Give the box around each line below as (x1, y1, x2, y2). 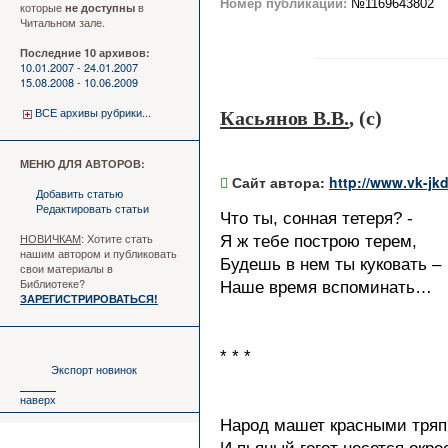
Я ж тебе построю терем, (220, 232, 417, 251)
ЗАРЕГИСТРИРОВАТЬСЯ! (20, 291, 158, 306)
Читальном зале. (20, 14, 105, 30)
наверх (20, 391, 56, 407)
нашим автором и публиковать (20, 245, 177, 261)
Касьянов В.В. (220, 107, 349, 129)
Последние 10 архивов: (20, 45, 150, 60)
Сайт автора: (232, 172, 329, 192)
